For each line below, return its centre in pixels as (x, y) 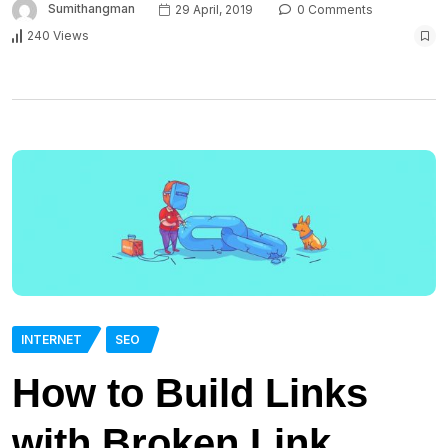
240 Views (58, 36)
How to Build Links (190, 392)
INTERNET (51, 339)
